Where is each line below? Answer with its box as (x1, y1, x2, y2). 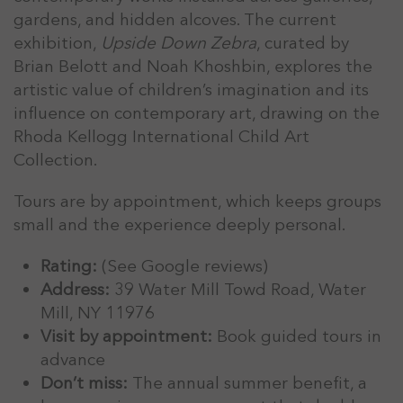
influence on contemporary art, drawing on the (13, 101, 380, 125)
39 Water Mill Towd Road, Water (110, 277, 366, 301)
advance (40, 347, 105, 372)
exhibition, (13, 31, 101, 55)
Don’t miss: (40, 371, 128, 395)
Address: (40, 277, 110, 301)
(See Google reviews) (97, 254, 268, 278)
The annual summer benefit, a (128, 371, 367, 395)
